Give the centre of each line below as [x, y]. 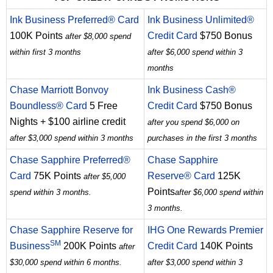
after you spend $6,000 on [193, 122]
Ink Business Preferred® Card [74, 20]
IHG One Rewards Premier [205, 230]
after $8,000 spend [98, 37]
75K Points [57, 176]
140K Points [225, 246]
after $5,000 [105, 177]
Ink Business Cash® [192, 90]
